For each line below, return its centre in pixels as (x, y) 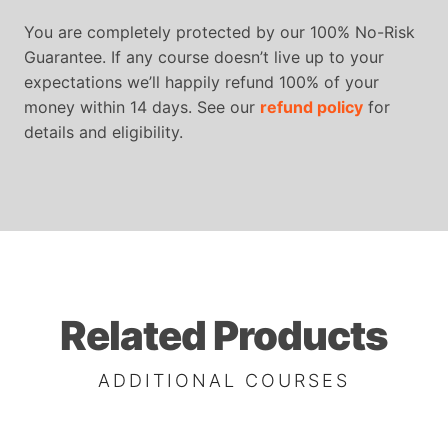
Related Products (224, 335)
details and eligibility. (103, 131)
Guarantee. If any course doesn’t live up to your (204, 56)
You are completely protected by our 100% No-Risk (219, 31)
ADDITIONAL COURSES (224, 380)
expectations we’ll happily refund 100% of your (201, 81)
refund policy (311, 106)
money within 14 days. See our (142, 106)
